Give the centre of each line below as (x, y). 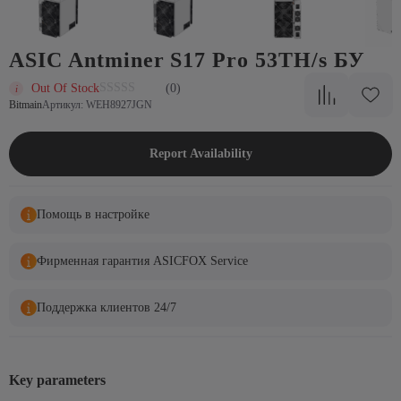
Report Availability (200, 154)
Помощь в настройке (93, 214)
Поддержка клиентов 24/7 (107, 307)
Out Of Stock (65, 88)
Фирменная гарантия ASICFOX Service (142, 261)
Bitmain (26, 105)
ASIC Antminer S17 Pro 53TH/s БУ (187, 60)
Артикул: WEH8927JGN (97, 105)
